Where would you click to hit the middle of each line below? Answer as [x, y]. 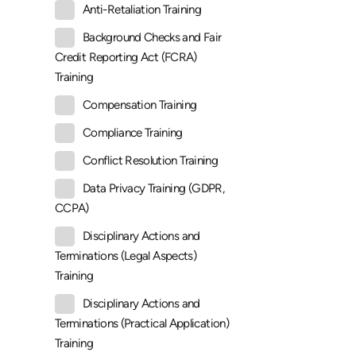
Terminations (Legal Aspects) [126, 256]
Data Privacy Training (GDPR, [154, 189]
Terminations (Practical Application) [142, 324]
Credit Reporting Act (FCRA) [126, 58]
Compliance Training [133, 133]
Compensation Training [140, 105]
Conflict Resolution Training [151, 161]
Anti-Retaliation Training [142, 10]
